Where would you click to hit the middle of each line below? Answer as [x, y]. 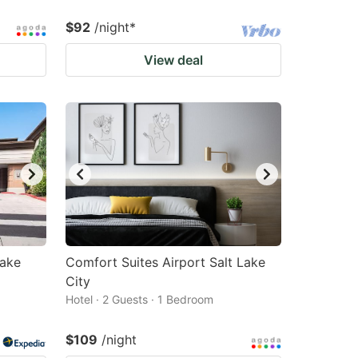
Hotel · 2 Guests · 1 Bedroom [139, 299]
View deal [173, 60]
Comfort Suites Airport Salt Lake [165, 262]
